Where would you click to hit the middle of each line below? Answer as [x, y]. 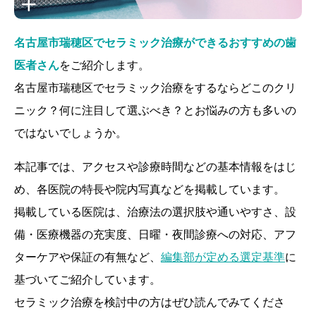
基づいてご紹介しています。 [87, 279]
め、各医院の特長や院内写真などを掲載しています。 [150, 189]
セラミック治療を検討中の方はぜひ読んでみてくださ [150, 302]
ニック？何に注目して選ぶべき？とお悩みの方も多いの [155, 110]
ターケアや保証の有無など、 [87, 256]
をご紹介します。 [104, 65]
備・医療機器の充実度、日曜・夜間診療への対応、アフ [155, 234]
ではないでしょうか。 [71, 132]
